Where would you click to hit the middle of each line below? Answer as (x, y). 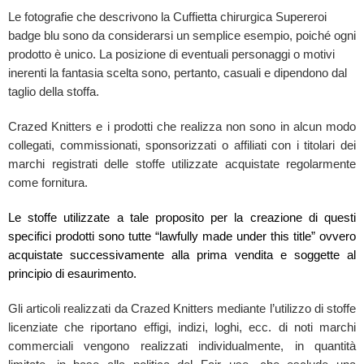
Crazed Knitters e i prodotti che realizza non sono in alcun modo (182, 126)
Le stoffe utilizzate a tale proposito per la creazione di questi (182, 217)
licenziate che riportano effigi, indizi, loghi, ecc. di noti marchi (182, 327)
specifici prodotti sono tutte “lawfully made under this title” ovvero (182, 236)
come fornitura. (48, 182)
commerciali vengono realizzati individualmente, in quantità (182, 346)
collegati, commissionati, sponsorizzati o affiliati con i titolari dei (182, 145)
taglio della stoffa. (54, 91)
